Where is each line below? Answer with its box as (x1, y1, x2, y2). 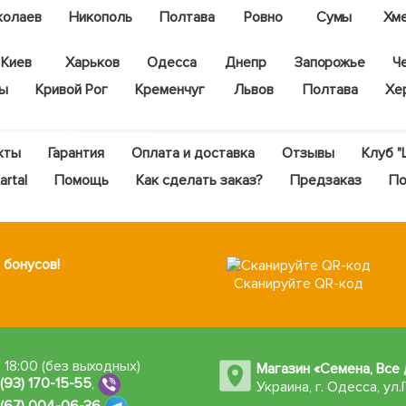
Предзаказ (289, 171, 362, 190)
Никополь (68, 8, 132, 27)
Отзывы (282, 144, 335, 163)
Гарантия (47, 144, 105, 163)
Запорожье (294, 53, 366, 72)
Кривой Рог (35, 81, 109, 100)
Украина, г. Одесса (256, 378, 377, 397)
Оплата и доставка (131, 144, 256, 163)
